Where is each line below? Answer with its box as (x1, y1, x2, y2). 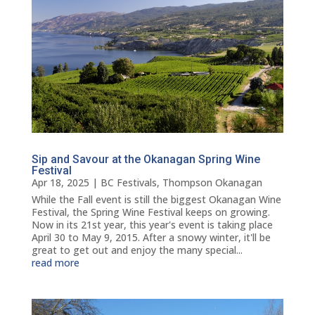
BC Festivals (100, 176, 157, 190)
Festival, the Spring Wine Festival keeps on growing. (31, 205, 270, 219)
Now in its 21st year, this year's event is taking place (31, 218, 273, 232)
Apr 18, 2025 (31, 176, 89, 190)
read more (31, 256, 79, 270)
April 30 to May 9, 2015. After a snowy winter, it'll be (31, 231, 271, 245)
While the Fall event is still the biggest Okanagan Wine (31, 193, 281, 207)
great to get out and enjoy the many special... (31, 243, 243, 257)
